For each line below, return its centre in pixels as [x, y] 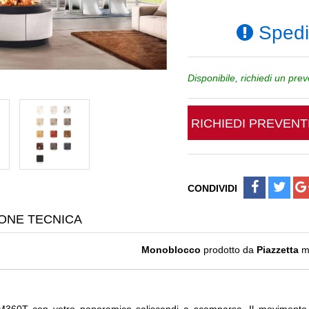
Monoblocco [171, 250]
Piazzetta [278, 250]
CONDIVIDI [212, 189]
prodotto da [229, 250]
